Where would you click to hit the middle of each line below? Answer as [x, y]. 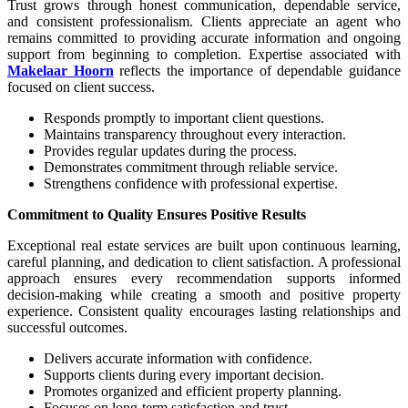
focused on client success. [81, 87]
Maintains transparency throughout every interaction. [195, 134]
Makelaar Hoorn [61, 71]
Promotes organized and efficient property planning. [193, 391]
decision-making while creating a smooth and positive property [204, 295]
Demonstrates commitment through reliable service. [191, 167]
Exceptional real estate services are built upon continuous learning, [204, 245]
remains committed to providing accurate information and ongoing [204, 38]
